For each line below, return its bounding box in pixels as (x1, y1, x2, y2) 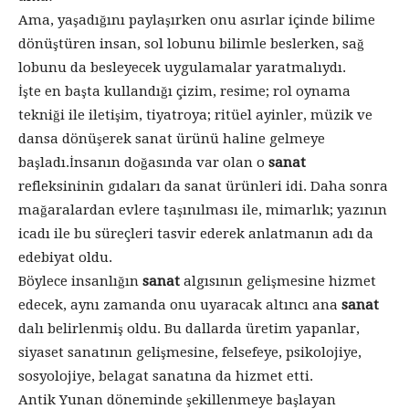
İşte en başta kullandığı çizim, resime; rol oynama (18, 83, 351, 100)
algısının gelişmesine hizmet (180, 273, 376, 289)
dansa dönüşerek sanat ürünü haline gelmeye (18, 131, 325, 147)
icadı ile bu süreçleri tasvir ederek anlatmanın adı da (18, 225, 373, 242)
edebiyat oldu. (18, 249, 112, 266)
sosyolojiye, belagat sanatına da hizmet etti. (18, 368, 313, 384)
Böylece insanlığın (18, 273, 139, 289)
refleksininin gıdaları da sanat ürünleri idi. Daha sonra (18, 178, 388, 194)
